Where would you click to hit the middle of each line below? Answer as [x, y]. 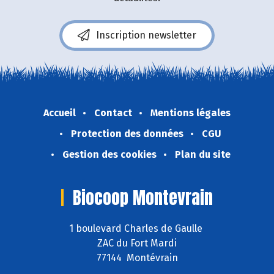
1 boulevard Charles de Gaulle [137, 229]
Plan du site [202, 154]
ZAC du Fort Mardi [137, 243]
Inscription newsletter [146, 35]
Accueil [60, 113]
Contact [113, 113]
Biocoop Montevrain [143, 197]
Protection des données [127, 133]
